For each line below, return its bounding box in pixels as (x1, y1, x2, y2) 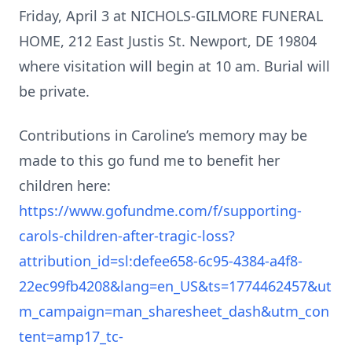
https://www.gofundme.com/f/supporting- (19, 201, 302, 220)
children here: (19, 176, 115, 195)
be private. (19, 82, 90, 101)
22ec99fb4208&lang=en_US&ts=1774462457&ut (19, 277, 332, 295)
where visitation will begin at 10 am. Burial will (19, 57, 330, 75)
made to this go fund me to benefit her (19, 151, 280, 170)
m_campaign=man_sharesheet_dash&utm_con (19, 302, 329, 321)
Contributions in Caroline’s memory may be (19, 126, 307, 145)
